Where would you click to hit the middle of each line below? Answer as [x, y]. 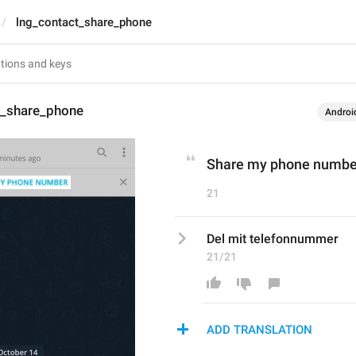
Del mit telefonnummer [273, 239]
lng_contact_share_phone [84, 22]
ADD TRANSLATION [259, 330]
